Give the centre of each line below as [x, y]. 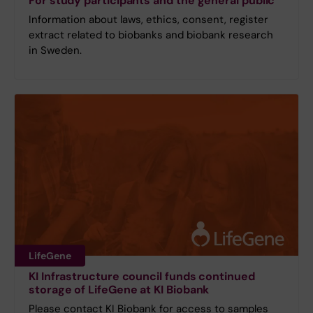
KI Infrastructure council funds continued [142, 276]
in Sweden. [55, 50]
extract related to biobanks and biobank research [151, 35]
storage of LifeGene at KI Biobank [119, 289]
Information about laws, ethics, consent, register [148, 19]
